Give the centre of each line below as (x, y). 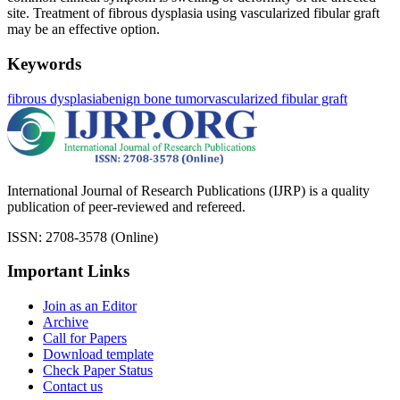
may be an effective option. (83, 29)
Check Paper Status (98, 370)
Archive (66, 321)
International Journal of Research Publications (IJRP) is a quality (188, 190)
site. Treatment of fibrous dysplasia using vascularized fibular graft (193, 13)
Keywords (44, 63)
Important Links (68, 271)
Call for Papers (85, 337)
